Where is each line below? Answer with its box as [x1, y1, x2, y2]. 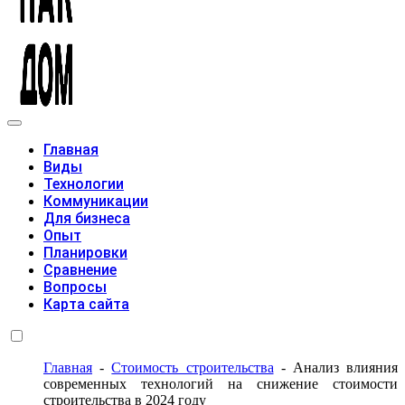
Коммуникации [43, 193, 148, 211]
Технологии [43, 175, 124, 193]
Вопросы [43, 278, 107, 297]
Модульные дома [7, 125, 112, 141]
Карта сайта [43, 296, 129, 314]
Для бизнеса [43, 210, 130, 228]
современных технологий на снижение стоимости [43, 376, 398, 392]
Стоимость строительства [111, 360, 274, 376]
